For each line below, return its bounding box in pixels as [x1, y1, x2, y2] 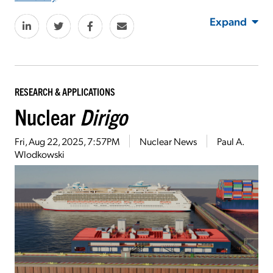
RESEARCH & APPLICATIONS [15, 85, 115, 98]
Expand [210, 14, 247, 29]
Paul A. [217, 135, 244, 148]
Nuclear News [140, 135, 197, 148]
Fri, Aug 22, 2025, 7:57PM [15, 135, 119, 148]
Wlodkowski [15, 147, 65, 161]
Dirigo [80, 102, 127, 130]
